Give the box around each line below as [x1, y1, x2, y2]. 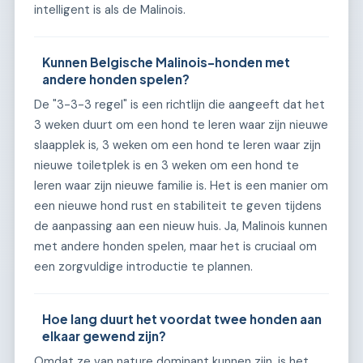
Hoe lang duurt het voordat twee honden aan [42, 311, 322, 327]
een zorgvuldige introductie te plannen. [34, 258, 253, 275]
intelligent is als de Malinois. [34, 2, 186, 19]
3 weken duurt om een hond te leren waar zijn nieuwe [34, 117, 328, 133]
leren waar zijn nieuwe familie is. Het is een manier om [34, 177, 328, 194]
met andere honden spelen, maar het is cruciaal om [34, 238, 317, 254]
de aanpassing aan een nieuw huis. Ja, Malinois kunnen [34, 218, 327, 234]
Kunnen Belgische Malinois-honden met [42, 54, 291, 70]
